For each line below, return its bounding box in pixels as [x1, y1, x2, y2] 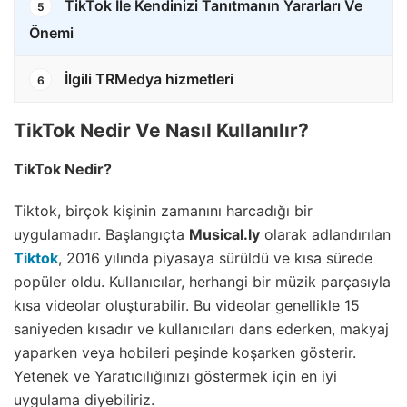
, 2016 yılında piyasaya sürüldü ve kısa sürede [58, 248, 372, 267]
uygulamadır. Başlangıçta [14, 224, 189, 243]
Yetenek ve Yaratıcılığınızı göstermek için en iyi [14, 366, 337, 385]
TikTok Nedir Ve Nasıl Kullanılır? [14, 118, 309, 142]
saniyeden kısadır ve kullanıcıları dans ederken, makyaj [14, 319, 389, 338]
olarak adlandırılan [260, 224, 391, 243]
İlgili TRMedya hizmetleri [61, 70, 233, 89]
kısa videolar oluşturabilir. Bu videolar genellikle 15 [14, 295, 360, 314]
